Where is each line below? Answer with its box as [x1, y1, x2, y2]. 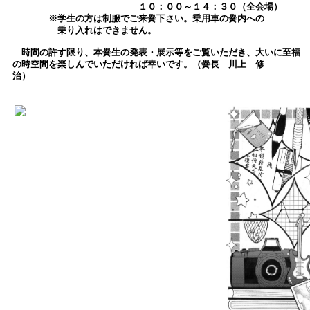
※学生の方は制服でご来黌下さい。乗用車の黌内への [12, 14, 264, 24]
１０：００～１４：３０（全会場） [12, 2, 282, 12]
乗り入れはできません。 [12, 26, 156, 36]
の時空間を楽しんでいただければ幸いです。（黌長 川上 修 [12, 60, 264, 70]
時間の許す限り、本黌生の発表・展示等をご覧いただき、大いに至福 [12, 48, 300, 58]
